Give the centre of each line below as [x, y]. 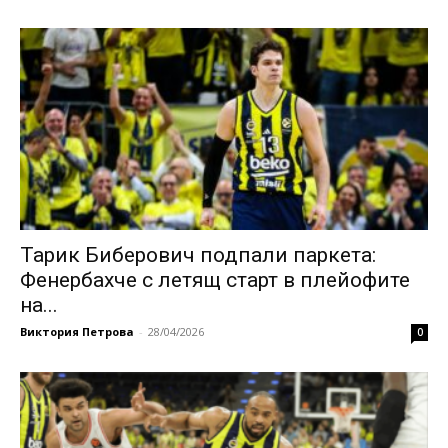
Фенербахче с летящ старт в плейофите [215, 279]
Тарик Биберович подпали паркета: [198, 254]
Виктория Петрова [77, 331]
